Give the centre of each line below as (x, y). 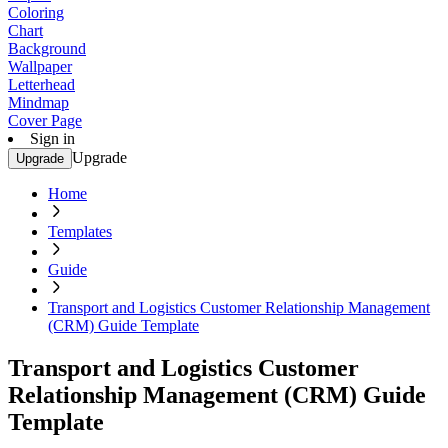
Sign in (52, 138)
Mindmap (38, 102)
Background (47, 48)
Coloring (36, 12)
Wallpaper (40, 66)
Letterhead (41, 84)
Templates (80, 231)
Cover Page (45, 120)
